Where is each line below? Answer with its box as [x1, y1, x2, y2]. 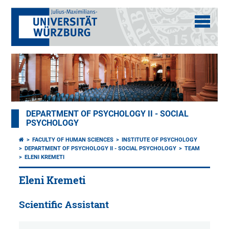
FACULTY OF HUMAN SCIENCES [32, 136, 114, 144]
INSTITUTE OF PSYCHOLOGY [122, 136, 198, 144]
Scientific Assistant [19, 198, 109, 211]
